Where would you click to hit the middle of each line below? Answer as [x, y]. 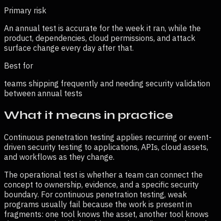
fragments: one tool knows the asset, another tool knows [106, 214]
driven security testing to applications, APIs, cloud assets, [106, 147]
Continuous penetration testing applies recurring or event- [108, 137]
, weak [176, 194]
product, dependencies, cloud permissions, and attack [100, 38]
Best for [18, 65]
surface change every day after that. [69, 48]
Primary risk [25, 10]
